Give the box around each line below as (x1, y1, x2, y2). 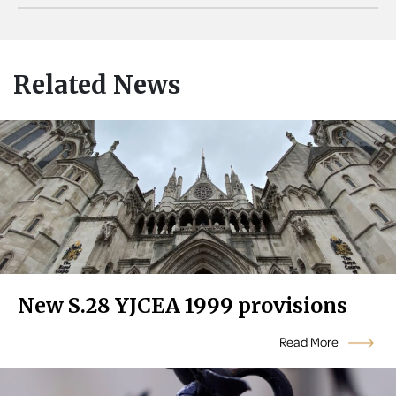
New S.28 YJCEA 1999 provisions (18, 293, 347, 319)
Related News (13, 69, 180, 101)
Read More (279, 332, 341, 352)
